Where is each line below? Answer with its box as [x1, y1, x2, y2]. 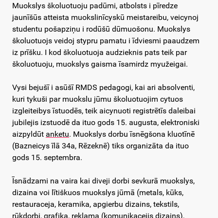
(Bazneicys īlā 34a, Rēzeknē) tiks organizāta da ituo [12, 141, 189, 151]
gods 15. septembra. [12, 153, 82, 163]
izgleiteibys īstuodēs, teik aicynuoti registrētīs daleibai [12, 106, 196, 116]
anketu [46, 129, 69, 139]
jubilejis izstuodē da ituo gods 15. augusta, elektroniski [12, 118, 200, 127]
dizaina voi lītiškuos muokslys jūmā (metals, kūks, [12, 188, 183, 198]
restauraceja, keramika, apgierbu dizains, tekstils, [12, 200, 179, 209]
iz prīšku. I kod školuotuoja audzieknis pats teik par [12, 48, 187, 57]
